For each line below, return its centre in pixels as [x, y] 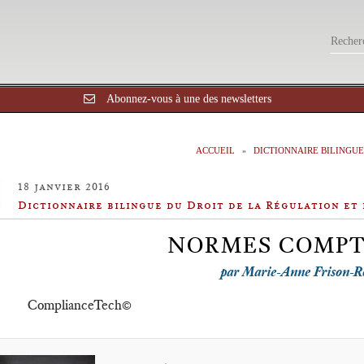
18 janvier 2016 [64, 186]
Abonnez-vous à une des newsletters [188, 99]
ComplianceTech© [80, 305]
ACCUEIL [215, 150]
